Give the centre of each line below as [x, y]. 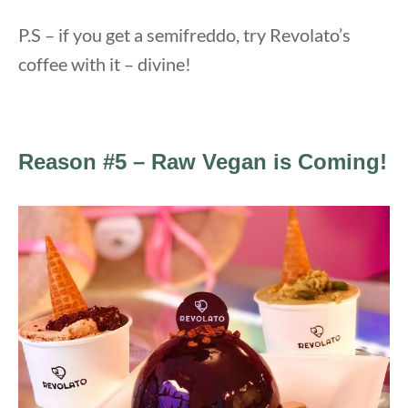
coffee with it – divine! [105, 63]
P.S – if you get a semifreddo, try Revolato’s [184, 34]
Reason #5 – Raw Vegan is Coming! [203, 161]
